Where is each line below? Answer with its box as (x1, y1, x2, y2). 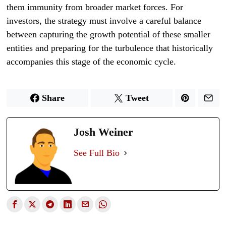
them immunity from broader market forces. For (7, 2, 184, 12)
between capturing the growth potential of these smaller (7, 29, 211, 39)
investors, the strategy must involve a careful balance (7, 16, 202, 26)
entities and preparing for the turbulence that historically (7, 43, 213, 53)
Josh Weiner (74, 126, 134, 138)
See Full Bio (74, 148, 120, 158)
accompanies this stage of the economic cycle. (7, 56, 177, 67)
